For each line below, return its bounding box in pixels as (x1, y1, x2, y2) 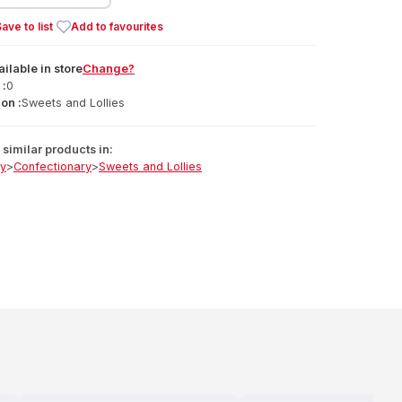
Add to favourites (71, 20, 163, 33)
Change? (83, 62, 135, 75)
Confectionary (13, 160, 92, 173)
